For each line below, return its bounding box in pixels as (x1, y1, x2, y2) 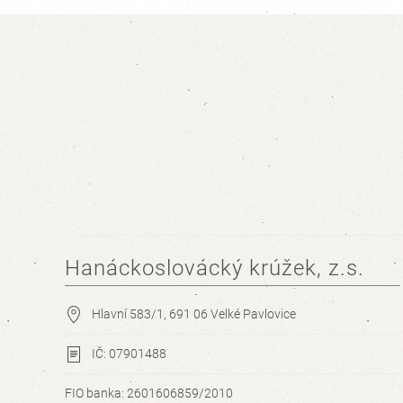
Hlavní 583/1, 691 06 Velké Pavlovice (92, 307, 296, 321)
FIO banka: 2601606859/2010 (65, 386, 233, 400)
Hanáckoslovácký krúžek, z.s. (65, 255, 364, 281)
